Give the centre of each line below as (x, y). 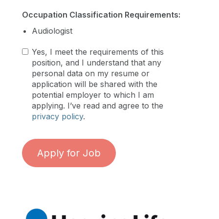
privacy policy (57, 116)
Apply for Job (69, 153)
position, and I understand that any (97, 62)
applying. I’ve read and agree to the (98, 105)
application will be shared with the (95, 84)
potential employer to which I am (93, 95)
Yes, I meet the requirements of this (98, 52)
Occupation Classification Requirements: (101, 14)
